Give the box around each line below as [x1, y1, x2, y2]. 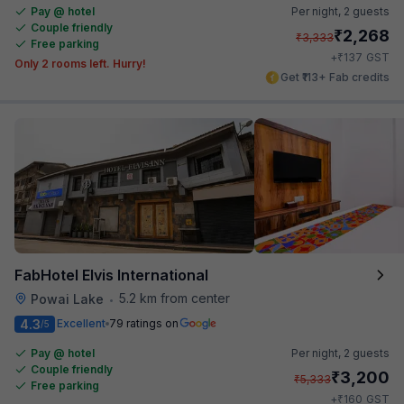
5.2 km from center [119, 289, 230, 306]
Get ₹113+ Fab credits [280, 69, 390, 84]
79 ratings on [109, 317, 179, 330]
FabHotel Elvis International [14, 265, 208, 284]
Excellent [57, 317, 106, 330]
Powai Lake [31, 290, 104, 307]
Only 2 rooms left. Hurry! [14, 56, 146, 70]
